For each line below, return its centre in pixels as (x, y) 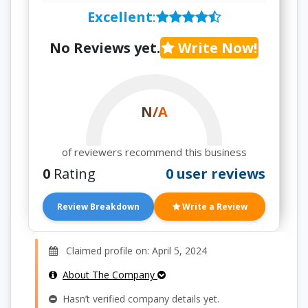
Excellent (120, 17)
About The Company (110, 275)
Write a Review (213, 207)
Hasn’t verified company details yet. (138, 299)
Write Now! (216, 48)
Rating (73, 174)
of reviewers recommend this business (154, 152)
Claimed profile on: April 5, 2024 (132, 251)
